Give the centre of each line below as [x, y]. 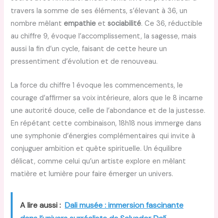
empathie [80, 24]
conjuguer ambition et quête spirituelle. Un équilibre [97, 149]
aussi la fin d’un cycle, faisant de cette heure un [89, 49]
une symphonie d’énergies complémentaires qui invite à [103, 136]
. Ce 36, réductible [172, 24]
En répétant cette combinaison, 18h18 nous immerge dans [106, 124]
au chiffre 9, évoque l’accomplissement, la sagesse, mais [104, 36]
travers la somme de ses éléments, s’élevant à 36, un [99, 11]
